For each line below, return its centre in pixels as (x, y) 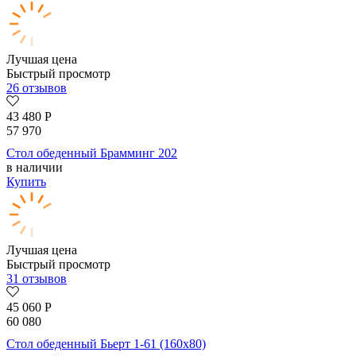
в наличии (35, 168)
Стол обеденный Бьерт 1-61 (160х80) (106, 344)
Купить (26, 182)
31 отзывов (37, 279)
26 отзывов (37, 88)
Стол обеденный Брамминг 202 (92, 153)
